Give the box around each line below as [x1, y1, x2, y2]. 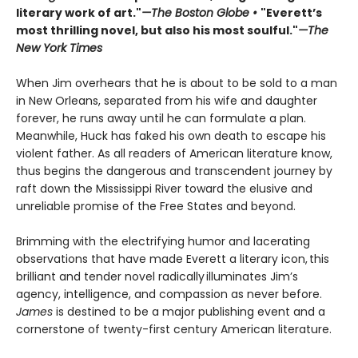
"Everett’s [261, 5, 322, 22]
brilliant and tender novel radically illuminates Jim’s [16, 268, 298, 285]
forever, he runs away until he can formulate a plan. [16, 110, 306, 127]
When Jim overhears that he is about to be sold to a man [16, 75, 337, 92]
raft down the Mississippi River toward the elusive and [16, 181, 312, 197]
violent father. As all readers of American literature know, [16, 145, 332, 162]
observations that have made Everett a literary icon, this [16, 251, 329, 268]
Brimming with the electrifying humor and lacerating [16, 233, 310, 250]
